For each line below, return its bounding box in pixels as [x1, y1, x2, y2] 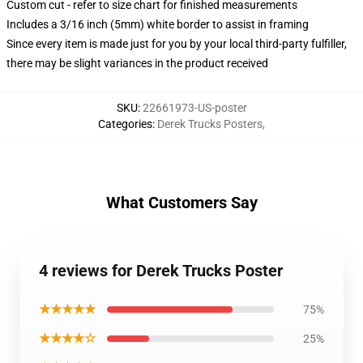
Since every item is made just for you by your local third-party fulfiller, [6, 37, 347, 50]
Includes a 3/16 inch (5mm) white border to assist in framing [6, 18, 309, 31]
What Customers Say [105, 193, 258, 212]
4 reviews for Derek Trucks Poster [39, 261, 283, 280]
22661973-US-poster [142, 101, 247, 114]
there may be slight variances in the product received [6, 57, 268, 70]
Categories [98, 117, 152, 130]
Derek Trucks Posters [157, 117, 263, 130]
